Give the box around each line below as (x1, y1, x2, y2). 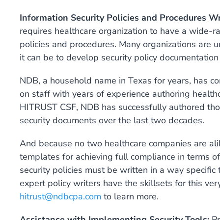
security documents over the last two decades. (20, 114, 204, 126)
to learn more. (101, 191, 159, 202)
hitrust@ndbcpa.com (20, 191, 101, 202)
